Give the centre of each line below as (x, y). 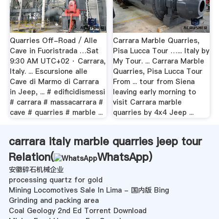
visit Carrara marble (148, 102)
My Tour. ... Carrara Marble (159, 61)
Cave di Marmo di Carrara (54, 82)
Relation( (31, 157)
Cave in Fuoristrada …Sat (54, 51)
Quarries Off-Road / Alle (53, 41)
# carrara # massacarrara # (56, 102)
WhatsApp (123, 157)
